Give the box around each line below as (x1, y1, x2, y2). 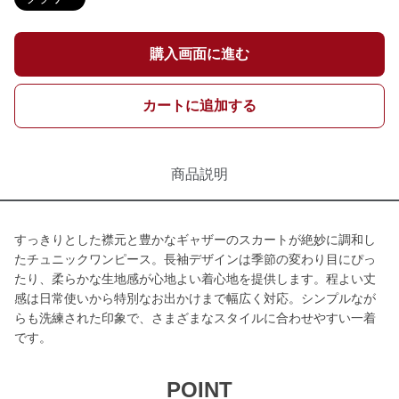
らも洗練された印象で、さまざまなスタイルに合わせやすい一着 (14, 311, 376, 325)
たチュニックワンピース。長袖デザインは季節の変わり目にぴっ (14, 252, 376, 266)
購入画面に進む (150, 46, 249, 61)
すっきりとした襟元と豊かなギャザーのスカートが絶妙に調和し (14, 232, 376, 247)
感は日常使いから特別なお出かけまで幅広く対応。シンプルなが (14, 291, 376, 305)
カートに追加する (142, 98, 256, 113)
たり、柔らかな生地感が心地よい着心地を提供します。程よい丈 (14, 272, 376, 286)
